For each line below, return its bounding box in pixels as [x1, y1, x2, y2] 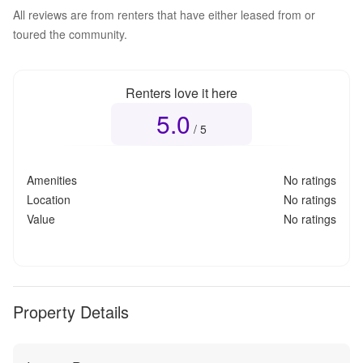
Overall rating [206, 108, 278, 125]
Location [27, 190, 70, 207]
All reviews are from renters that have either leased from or [13, 6, 315, 23]
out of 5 [294, 108, 336, 125]
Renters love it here [126, 83, 237, 102]
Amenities [27, 171, 77, 188]
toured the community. [13, 25, 127, 42]
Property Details [13, 299, 129, 323]
